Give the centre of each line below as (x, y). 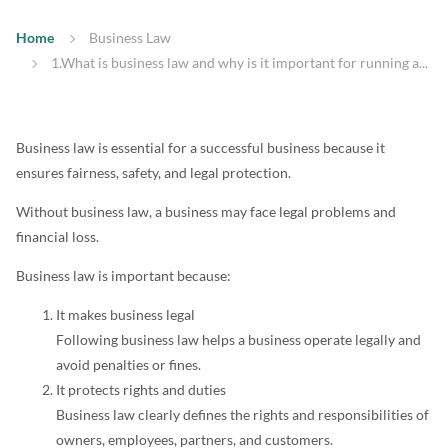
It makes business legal (125, 315)
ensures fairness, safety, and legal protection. (153, 173)
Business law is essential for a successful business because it (200, 148)
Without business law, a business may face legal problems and (206, 212)
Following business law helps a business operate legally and (238, 340)
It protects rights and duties (141, 390)
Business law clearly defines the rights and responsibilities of (242, 415)
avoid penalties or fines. (128, 365)
